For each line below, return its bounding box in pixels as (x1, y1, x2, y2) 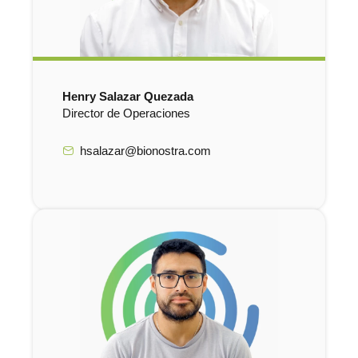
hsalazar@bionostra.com (80, 145, 212, 158)
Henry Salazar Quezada (62, 89, 193, 103)
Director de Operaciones (62, 106, 190, 120)
